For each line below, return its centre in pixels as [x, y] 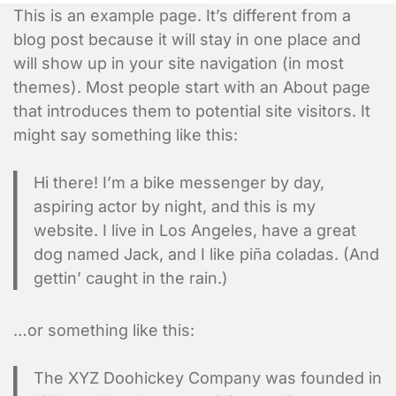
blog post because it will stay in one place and [187, 40]
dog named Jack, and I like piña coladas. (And [206, 255]
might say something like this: [126, 135]
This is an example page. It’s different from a [182, 16]
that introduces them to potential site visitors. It [192, 111]
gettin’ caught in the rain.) [130, 278]
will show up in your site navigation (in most [179, 64]
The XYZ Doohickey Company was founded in [207, 377]
